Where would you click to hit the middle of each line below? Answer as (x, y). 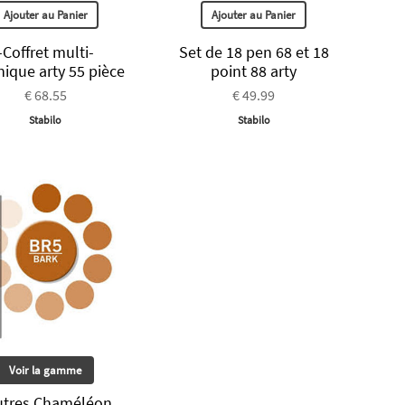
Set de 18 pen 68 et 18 (254, 52)
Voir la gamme (46, 370)
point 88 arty (254, 71)
